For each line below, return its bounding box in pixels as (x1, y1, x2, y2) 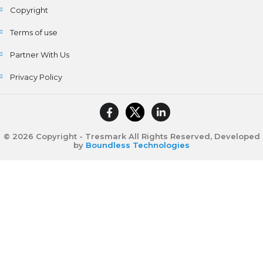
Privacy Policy (10, 72, 62, 82)
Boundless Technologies (86, 140, 190, 150)
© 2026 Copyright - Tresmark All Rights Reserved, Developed (3, 131, 260, 141)
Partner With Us (10, 49, 69, 59)
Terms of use (10, 27, 58, 37)
